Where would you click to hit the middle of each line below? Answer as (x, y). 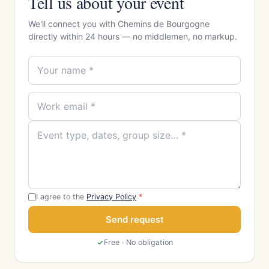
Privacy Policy (111, 197)
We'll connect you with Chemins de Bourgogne (119, 24)
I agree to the (61, 197)
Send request (134, 219)
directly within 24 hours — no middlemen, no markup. (133, 36)
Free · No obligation (138, 242)
